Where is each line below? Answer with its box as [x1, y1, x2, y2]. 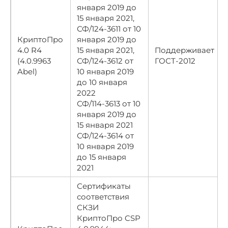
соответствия [77, 191, 129, 202]
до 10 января [77, 77, 127, 87]
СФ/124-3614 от [77, 130, 134, 140]
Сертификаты [77, 181, 131, 191]
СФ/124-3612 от [77, 55, 133, 66]
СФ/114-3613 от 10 [77, 98, 140, 108]
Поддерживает [155, 45, 214, 55]
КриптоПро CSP [77, 213, 140, 223]
